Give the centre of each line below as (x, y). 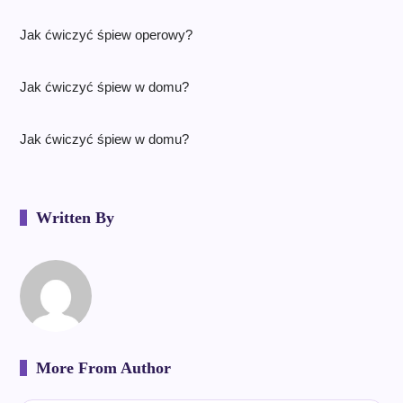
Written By (75, 218)
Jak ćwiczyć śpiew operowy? (106, 35)
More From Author (103, 368)
